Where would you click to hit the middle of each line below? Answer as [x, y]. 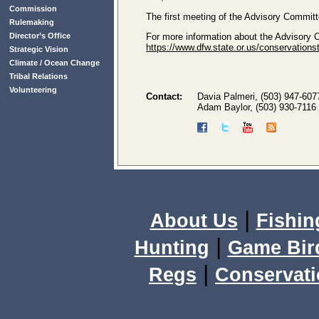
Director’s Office [40, 36]
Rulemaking [32, 22]
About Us [194, 221]
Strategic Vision [39, 49]
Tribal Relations [38, 76]
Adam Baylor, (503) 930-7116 [257, 107]
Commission [33, 9]
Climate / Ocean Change [54, 63]
